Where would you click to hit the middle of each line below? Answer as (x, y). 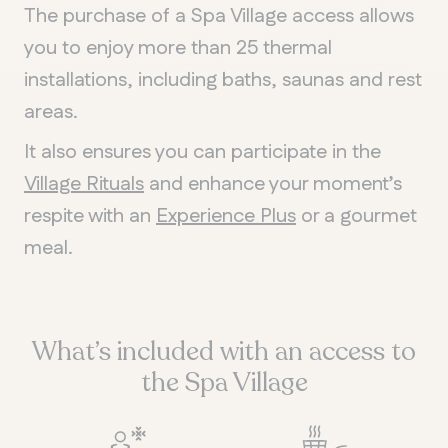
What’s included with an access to (224, 351)
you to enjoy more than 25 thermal (178, 48)
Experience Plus (226, 216)
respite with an (90, 216)
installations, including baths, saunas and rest (223, 80)
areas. (51, 112)
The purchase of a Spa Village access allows (219, 16)
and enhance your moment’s (273, 184)
